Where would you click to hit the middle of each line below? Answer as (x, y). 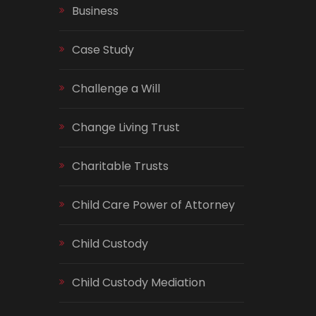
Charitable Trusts (120, 166)
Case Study (103, 50)
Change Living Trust (126, 127)
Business (95, 11)
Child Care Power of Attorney (153, 205)
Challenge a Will (116, 89)
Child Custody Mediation (138, 282)
